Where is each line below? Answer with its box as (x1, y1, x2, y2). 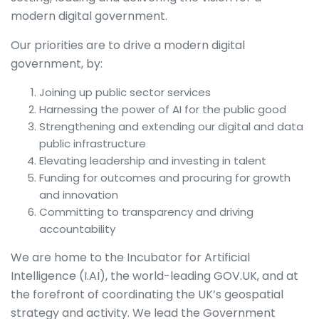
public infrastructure (39, 136, 146, 151)
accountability (39, 221, 115, 236)
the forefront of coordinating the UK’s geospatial (11, 286, 283, 303)
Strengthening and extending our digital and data (39, 119, 303, 134)
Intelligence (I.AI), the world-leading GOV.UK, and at (11, 268, 298, 284)
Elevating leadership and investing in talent (39, 153, 266, 168)
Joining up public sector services (39, 85, 211, 100)
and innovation (39, 187, 118, 202)
